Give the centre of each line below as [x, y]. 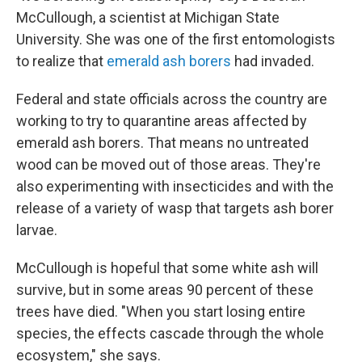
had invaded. [273, 61]
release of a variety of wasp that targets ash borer [175, 208]
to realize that [61, 61]
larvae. [37, 230]
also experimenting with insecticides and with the [175, 186]
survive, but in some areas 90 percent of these [165, 290]
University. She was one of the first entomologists [176, 39]
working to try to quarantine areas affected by [162, 121]
